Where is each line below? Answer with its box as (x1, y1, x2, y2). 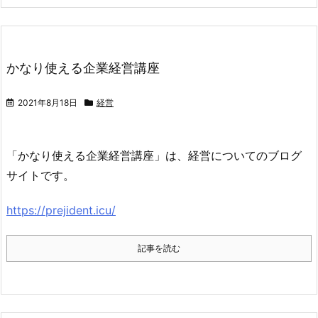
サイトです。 (6, 168, 75, 183)
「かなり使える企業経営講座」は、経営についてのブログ (6, 148, 302, 163)
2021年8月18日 (18, 97, 77, 109)
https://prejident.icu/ (6, 203, 116, 218)
